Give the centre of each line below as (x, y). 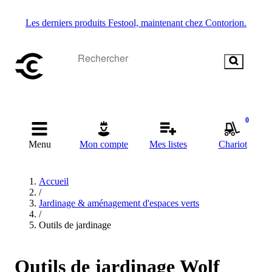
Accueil (54, 181)
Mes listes (168, 144)
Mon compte (104, 144)
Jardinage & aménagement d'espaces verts (119, 203)
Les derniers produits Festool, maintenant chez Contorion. (136, 23)
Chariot (233, 144)
